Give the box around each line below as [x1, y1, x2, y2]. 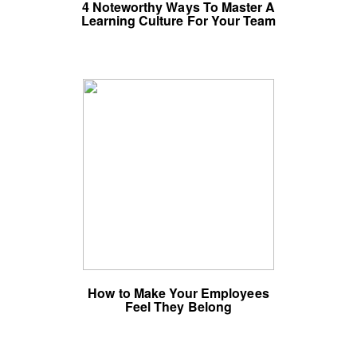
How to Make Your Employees [88, 284, 269, 302]
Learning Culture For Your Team [80, 11, 277, 29]
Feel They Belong [125, 297, 232, 316]
